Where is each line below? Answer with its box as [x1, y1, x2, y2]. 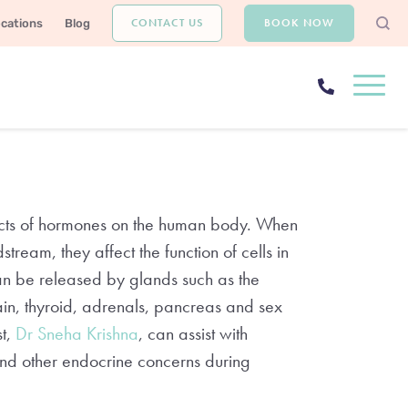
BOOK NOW [263, 15, 335, 30]
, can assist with [138, 321, 249, 345]
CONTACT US [131, 15, 203, 30]
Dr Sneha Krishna [15, 321, 139, 345]
